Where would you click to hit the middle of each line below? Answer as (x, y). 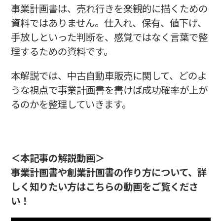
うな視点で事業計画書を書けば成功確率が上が (109, 90)
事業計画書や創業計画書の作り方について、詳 (109, 172)
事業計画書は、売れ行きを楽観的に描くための (109, 8)
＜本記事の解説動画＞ (57, 157)
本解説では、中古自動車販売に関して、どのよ (109, 75)
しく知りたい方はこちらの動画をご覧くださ (104, 186)
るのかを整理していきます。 (71, 104)
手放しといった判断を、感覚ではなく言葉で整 (109, 37)
